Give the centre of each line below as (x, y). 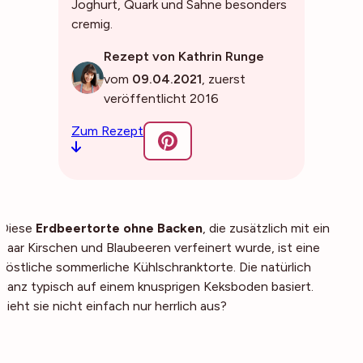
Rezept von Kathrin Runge (184, 56)
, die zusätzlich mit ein (266, 228)
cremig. (92, 24)
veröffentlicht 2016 (161, 98)
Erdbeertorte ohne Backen (119, 228)
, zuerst (224, 79)
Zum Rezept (107, 131)
